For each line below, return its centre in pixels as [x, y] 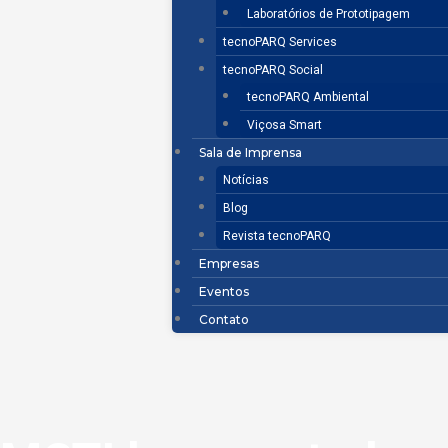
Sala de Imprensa [251, 152]
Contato [224, 319]
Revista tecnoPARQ [277, 236]
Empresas [229, 263]
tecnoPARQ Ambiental [308, 97]
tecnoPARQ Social [273, 70]
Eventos [224, 291]
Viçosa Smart [285, 125]
